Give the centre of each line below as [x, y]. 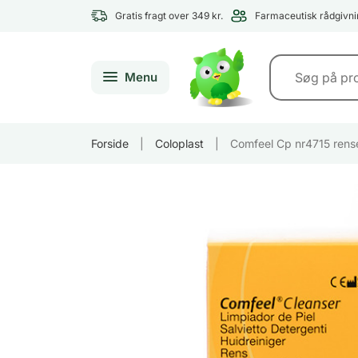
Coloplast [179, 143]
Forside [110, 143]
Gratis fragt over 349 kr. [169, 16]
